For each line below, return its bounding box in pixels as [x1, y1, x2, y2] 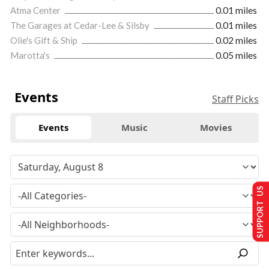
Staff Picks [212, 92, 259, 106]
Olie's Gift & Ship [10, 34, 79, 46]
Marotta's [10, 49, 52, 61]
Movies [199, 121, 232, 134]
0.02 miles [216, 34, 257, 46]
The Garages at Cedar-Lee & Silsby [10, 19, 151, 31]
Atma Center [10, 4, 62, 16]
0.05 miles [216, 49, 257, 61]
